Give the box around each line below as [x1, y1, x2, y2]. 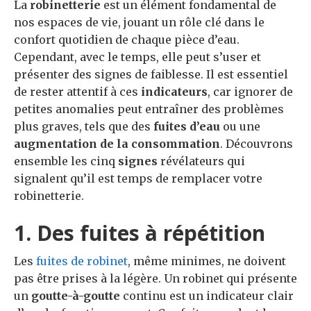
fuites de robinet [36, 254, 128, 269]
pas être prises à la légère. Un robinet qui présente [14, 271, 297, 286]
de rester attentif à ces [14, 85, 141, 99]
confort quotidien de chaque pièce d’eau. [14, 33, 239, 47]
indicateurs [141, 85, 208, 99]
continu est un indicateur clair [120, 289, 294, 303]
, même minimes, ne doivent [128, 254, 286, 269]
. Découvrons [220, 137, 293, 151]
